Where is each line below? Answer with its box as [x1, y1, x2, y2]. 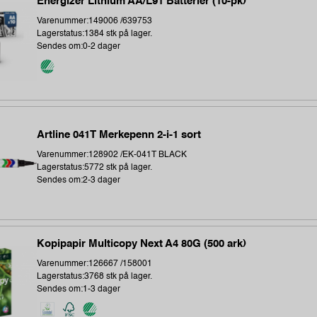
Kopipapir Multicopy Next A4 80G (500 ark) [37, 238, 247, 250]
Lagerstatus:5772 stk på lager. [37, 163, 153, 172]
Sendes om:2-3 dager [37, 175, 121, 185]
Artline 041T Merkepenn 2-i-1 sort [37, 129, 202, 140]
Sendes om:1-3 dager [37, 285, 121, 294]
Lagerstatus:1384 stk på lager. [37, 29, 153, 38]
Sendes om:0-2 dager [37, 42, 121, 51]
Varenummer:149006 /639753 [37, 16, 153, 25]
